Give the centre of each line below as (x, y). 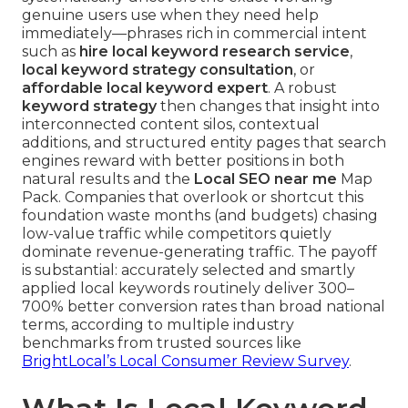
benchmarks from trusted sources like (162, 343)
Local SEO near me (265, 179)
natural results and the (108, 179)
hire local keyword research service (214, 52)
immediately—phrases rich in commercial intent (194, 34)
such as (51, 52)
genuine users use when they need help (170, 15)
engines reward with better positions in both (183, 161)
